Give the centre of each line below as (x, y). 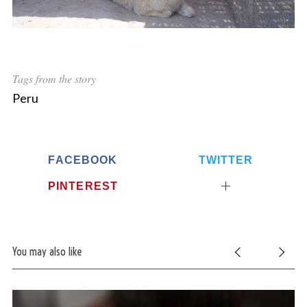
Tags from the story (54, 79)
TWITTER (226, 160)
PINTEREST (83, 185)
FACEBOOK (83, 160)
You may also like (47, 251)
